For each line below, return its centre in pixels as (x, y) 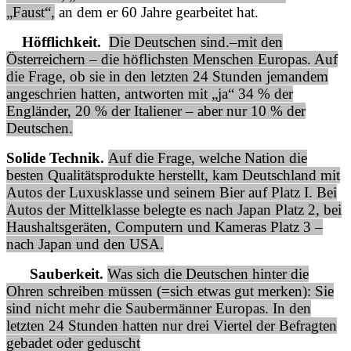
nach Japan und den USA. (85, 244)
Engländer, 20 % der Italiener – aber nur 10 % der (156, 110)
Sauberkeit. (55, 273)
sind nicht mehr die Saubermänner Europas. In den (159, 308)
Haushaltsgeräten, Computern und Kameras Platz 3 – (165, 226)
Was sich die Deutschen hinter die (208, 273)
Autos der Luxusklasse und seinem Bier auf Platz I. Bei (172, 192)
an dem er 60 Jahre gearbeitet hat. (157, 12)
